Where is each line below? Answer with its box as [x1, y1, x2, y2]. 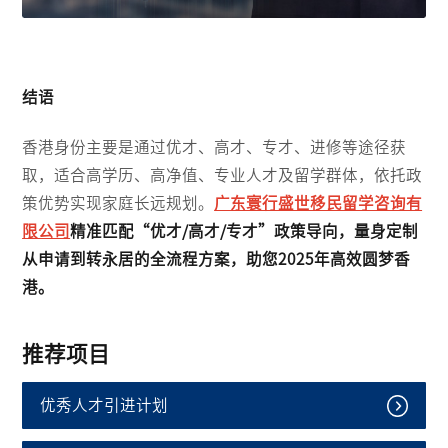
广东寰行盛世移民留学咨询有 [214, 194, 423, 211]
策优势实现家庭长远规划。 [22, 194, 215, 211]
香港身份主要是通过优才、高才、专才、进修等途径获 [22, 138, 407, 155]
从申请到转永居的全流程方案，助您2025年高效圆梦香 [22, 250, 411, 267]
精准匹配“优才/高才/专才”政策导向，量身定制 [70, 222, 419, 239]
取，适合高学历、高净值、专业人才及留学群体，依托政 [22, 166, 423, 183]
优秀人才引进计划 [40, 397, 168, 414]
